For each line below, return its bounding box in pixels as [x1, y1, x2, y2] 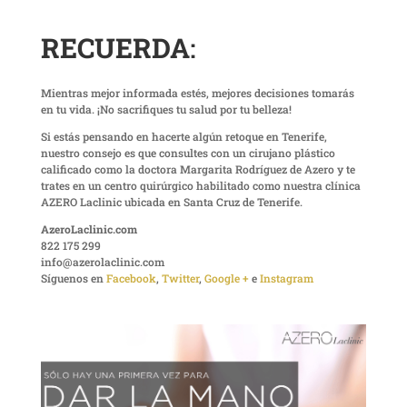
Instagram [259, 271, 313, 286]
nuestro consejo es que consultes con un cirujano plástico [40, 145, 335, 161]
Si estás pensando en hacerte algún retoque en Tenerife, [40, 129, 327, 144]
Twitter [161, 271, 199, 286]
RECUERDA [40, 30, 190, 66]
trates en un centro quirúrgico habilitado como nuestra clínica [40, 178, 361, 194]
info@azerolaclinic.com [40, 254, 164, 270]
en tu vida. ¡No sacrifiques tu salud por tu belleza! [40, 102, 292, 117]
